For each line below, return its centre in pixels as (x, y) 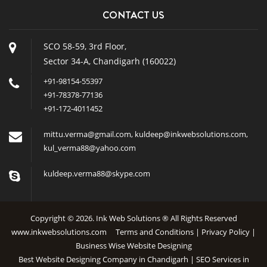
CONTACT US (133, 15)
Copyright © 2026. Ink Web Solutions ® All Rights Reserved (133, 218)
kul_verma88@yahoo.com (90, 148)
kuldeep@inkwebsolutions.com (190, 134)
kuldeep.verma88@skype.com (97, 173)
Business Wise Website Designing (133, 245)
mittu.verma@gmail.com (87, 134)
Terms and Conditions (155, 232)
